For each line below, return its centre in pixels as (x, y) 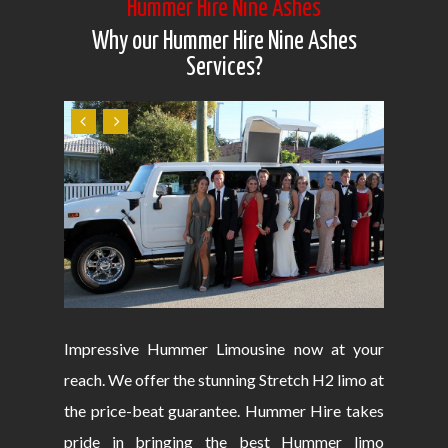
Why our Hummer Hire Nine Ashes (224, 42)
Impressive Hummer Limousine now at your (224, 349)
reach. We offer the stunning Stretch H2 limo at (224, 380)
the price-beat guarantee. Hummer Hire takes (224, 411)
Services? (224, 68)
